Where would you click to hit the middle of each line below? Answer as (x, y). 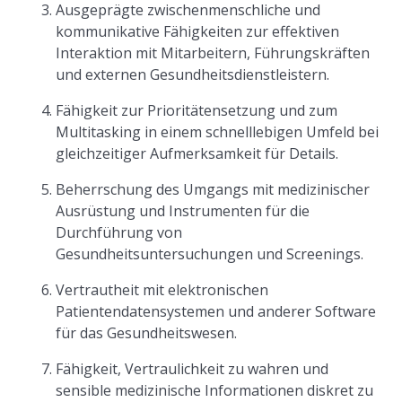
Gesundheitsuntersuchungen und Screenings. (210, 254)
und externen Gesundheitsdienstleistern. (193, 74)
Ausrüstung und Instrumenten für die (183, 211)
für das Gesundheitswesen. (147, 333)
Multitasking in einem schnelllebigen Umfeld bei (218, 132)
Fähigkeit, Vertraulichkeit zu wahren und (192, 369)
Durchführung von (119, 232)
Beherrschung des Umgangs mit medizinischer (213, 189)
